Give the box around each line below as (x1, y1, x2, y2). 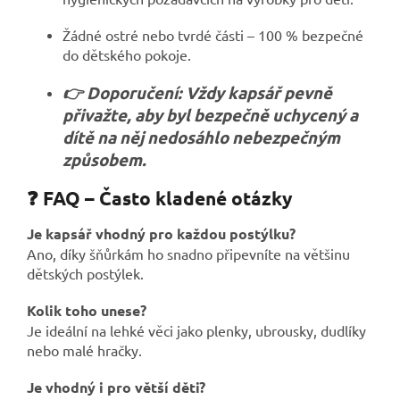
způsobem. (62, 148, 146, 171)
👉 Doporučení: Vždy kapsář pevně (62, 81, 332, 104)
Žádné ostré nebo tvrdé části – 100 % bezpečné (62, 26, 363, 44)
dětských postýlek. (27, 263, 144, 282)
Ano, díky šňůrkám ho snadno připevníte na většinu (27, 244, 350, 262)
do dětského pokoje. (62, 46, 191, 63)
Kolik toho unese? (27, 300, 146, 320)
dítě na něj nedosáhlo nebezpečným (62, 126, 340, 148)
